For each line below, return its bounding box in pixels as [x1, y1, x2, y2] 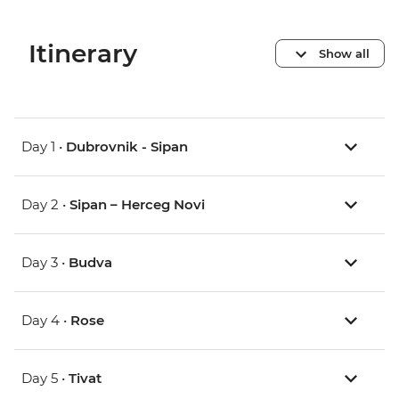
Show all [319, 45, 370, 61]
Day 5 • [21, 370, 69, 387]
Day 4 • [21, 312, 70, 330]
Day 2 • [21, 196, 69, 214]
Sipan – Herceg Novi [69, 196, 205, 214]
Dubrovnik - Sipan [66, 138, 188, 156]
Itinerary [28, 38, 137, 69]
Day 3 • [21, 254, 69, 272]
